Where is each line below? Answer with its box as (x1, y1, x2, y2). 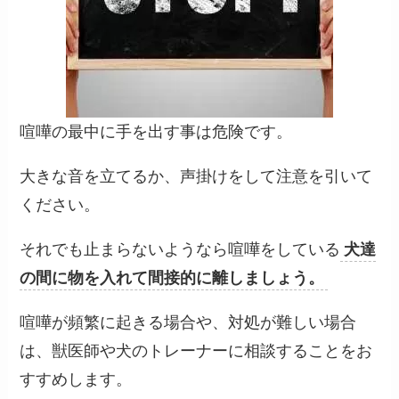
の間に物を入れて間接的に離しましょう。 (20, 268, 325, 287)
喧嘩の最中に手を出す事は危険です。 (20, 122, 293, 141)
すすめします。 (20, 370, 133, 388)
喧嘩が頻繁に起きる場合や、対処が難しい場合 (20, 313, 357, 331)
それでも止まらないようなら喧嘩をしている (20, 240, 341, 258)
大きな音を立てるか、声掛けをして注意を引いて (20, 167, 373, 185)
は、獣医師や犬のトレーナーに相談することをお (20, 341, 373, 360)
